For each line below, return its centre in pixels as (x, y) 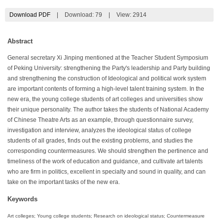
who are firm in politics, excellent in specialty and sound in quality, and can (107, 171)
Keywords (22, 199)
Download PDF (30, 15)
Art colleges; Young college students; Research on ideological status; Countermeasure (106, 216)
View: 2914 (131, 15)
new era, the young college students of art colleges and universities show (105, 99)
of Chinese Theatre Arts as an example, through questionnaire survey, (100, 120)
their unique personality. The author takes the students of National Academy (108, 109)
